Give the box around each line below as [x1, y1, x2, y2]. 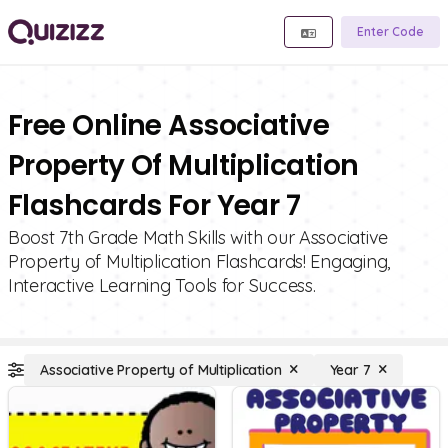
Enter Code [357, 24, 424, 39]
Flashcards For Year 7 [8, 186, 301, 225]
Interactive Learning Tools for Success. [8, 274, 316, 297]
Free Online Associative [8, 106, 330, 145]
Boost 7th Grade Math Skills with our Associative [8, 226, 389, 249]
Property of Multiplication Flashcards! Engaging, [8, 250, 391, 273]
